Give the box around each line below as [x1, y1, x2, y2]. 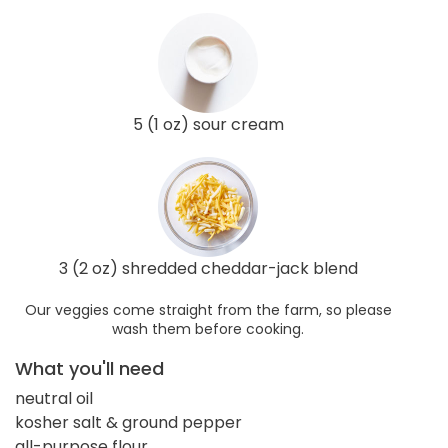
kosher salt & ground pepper [15, 410, 242, 434]
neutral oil [15, 386, 93, 410]
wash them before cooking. [112, 318, 304, 339]
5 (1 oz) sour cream [132, 112, 284, 136]
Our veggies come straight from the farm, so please [24, 299, 392, 320]
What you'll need [15, 355, 164, 381]
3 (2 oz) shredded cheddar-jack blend [58, 256, 358, 280]
